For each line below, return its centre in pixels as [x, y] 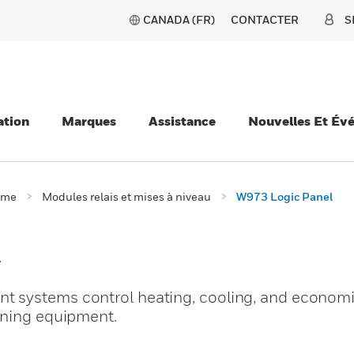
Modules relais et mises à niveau [126, 196]
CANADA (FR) [179, 19]
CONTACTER [265, 19]
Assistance [182, 121]
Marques [89, 121]
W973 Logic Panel [284, 196]
